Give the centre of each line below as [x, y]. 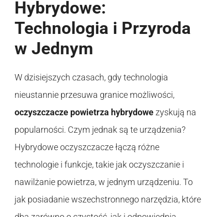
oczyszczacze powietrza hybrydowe [84, 112]
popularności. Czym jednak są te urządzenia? [100, 129]
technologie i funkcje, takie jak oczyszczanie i [99, 164]
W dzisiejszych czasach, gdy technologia [91, 77]
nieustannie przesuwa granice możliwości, [94, 94]
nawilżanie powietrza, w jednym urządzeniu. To [104, 182]
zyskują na [175, 112]
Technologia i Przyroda [103, 28]
